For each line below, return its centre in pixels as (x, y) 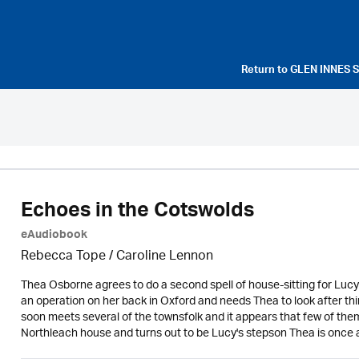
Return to (266, 71)
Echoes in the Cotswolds (137, 213)
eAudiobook (54, 236)
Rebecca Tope (63, 257)
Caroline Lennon (164, 257)
